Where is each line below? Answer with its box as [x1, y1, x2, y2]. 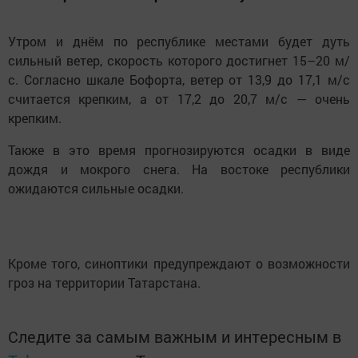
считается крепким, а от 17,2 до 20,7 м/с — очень [8, 90, 350, 108]
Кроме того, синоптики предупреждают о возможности [8, 255, 350, 272]
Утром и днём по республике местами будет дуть [8, 33, 350, 50]
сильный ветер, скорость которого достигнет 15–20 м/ [8, 52, 350, 70]
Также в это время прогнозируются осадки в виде [8, 141, 350, 159]
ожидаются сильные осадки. [8, 180, 184, 197]
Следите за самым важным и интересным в [8, 326, 341, 348]
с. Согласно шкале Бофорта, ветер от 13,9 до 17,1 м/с [8, 71, 350, 89]
